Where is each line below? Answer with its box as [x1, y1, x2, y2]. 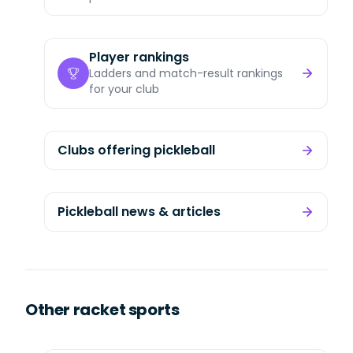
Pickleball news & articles [58, 203, 221, 221]
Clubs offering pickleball [58, 141, 215, 159]
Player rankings [89, 48, 189, 66]
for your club [89, 81, 159, 97]
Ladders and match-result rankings [89, 65, 283, 81]
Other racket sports [25, 299, 180, 321]
